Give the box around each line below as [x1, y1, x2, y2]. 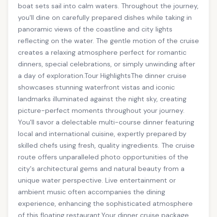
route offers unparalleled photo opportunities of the [18, 153, 188, 162]
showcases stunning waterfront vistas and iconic [18, 83, 175, 92]
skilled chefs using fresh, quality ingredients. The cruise [18, 141, 195, 150]
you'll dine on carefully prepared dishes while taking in [18, 13, 192, 22]
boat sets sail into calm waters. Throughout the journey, [18, 1, 199, 11]
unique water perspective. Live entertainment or [18, 176, 176, 185]
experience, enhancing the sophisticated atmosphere [18, 199, 193, 208]
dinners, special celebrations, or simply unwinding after [18, 60, 195, 69]
